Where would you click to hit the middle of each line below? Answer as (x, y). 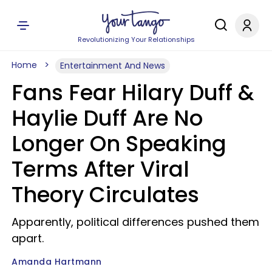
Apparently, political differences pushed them (135, 222)
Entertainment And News (113, 66)
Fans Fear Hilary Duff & (133, 93)
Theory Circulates (105, 195)
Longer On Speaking (119, 144)
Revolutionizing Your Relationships (136, 39)
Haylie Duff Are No (107, 118)
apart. (28, 238)
